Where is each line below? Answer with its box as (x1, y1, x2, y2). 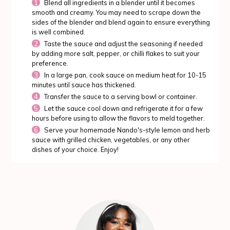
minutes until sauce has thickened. (32, 80, 137, 89)
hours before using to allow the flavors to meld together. (32, 113, 205, 122)
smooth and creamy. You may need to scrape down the (32, 8, 201, 16)
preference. (32, 59, 69, 67)
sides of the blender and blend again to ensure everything (32, 17, 210, 26)
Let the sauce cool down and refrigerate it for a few (44, 104, 203, 112)
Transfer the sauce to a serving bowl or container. (44, 92, 197, 101)
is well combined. (32, 27, 86, 36)
